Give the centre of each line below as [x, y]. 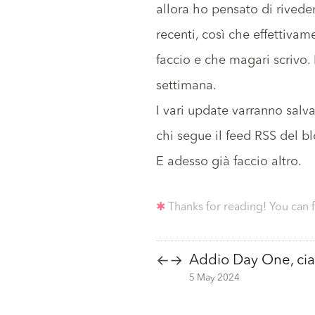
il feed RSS [246, 136]
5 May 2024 [214, 278]
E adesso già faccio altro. [229, 162]
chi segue [186, 136]
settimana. [186, 86]
